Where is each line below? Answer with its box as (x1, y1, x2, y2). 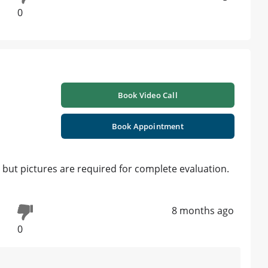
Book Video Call (117, 90, 178, 101)
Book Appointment (111, 121, 184, 132)
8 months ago (172, 204, 234, 218)
